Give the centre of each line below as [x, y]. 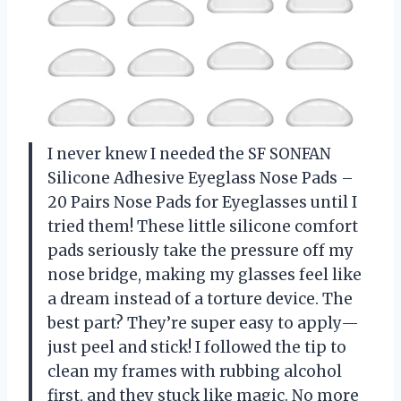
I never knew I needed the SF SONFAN [189, 154]
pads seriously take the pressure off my [200, 250]
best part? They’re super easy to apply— [203, 323]
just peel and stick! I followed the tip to [197, 347]
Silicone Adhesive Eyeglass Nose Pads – [200, 178]
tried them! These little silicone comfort [203, 226]
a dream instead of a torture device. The [200, 299]
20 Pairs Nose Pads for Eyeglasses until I [202, 202]
